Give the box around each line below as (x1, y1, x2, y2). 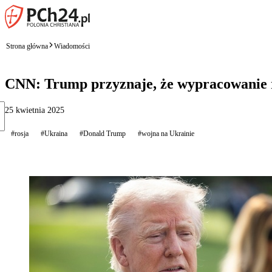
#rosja (11, 129, 29, 138)
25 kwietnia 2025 (5, 105, 64, 115)
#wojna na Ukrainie (138, 129, 194, 138)
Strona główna (6, 41, 48, 50)
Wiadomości (54, 41, 90, 50)
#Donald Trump (80, 129, 126, 138)
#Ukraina (41, 129, 67, 138)
